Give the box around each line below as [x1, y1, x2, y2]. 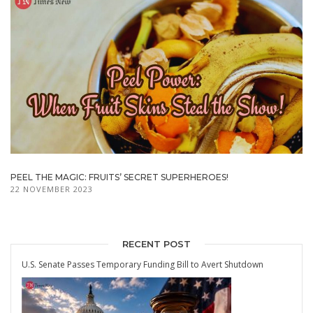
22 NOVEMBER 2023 [10, 183, 93, 194]
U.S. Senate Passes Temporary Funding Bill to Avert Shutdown [22, 258, 263, 270]
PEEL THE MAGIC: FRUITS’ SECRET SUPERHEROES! [10, 171, 228, 182]
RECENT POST [122, 238, 191, 249]
